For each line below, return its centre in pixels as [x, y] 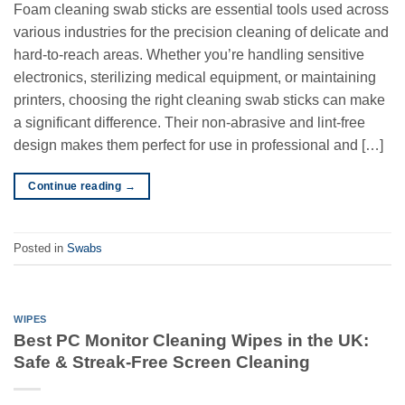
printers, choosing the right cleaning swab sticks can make [199, 100]
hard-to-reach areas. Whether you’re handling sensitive [189, 55]
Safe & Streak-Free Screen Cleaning [162, 363]
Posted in [40, 248]
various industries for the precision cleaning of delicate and [201, 33]
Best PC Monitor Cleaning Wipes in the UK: [191, 341]
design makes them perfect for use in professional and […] [198, 146]
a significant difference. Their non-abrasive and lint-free [189, 123]
